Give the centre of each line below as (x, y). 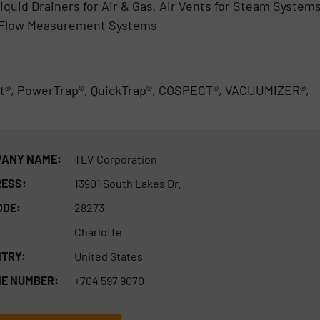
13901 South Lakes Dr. (127, 184)
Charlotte (98, 232)
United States (108, 256)
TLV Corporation (115, 159)
